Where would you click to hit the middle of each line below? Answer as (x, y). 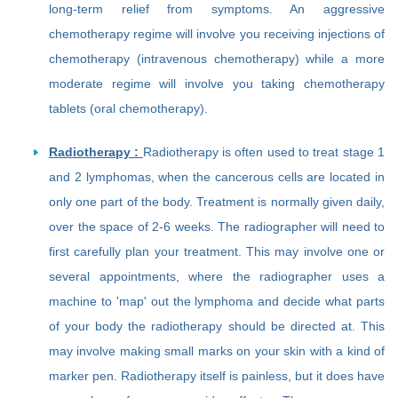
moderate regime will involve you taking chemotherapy (217, 84)
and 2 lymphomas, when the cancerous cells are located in (217, 177)
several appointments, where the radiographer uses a (217, 277)
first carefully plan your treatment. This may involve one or (217, 252)
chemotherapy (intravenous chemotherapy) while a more (217, 59)
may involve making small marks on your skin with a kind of (217, 351)
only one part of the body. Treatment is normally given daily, (217, 202)
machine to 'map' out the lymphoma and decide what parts (217, 302)
